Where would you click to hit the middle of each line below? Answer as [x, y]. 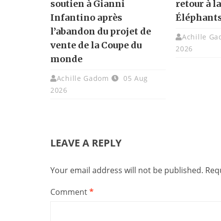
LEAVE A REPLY [86, 143]
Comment [70, 192]
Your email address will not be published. [127, 170]
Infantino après [86, 18]
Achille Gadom [83, 78]
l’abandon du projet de [101, 32]
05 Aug [135, 78]
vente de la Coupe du [96, 45]
